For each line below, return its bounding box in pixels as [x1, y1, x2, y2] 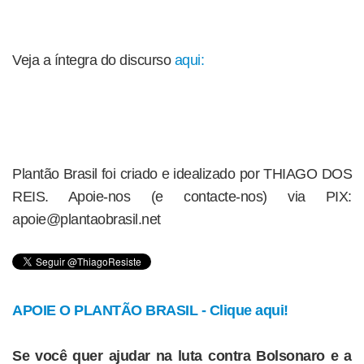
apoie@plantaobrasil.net [12, 210, 161, 227]
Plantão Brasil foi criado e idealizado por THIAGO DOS [12, 165, 352, 182]
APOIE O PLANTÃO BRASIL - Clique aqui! [12, 301, 288, 318]
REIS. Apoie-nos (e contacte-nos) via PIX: [12, 188, 352, 205]
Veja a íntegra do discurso [12, 51, 175, 68]
